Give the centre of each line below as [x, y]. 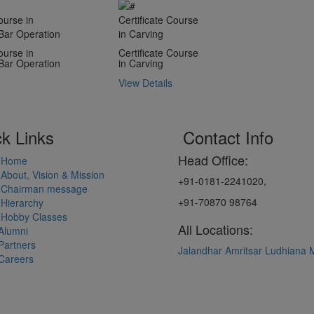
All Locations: [216, 230]
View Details [145, 83]
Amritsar [244, 251]
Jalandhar [200, 251]
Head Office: [213, 160]
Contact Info [226, 137]
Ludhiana [286, 251]
